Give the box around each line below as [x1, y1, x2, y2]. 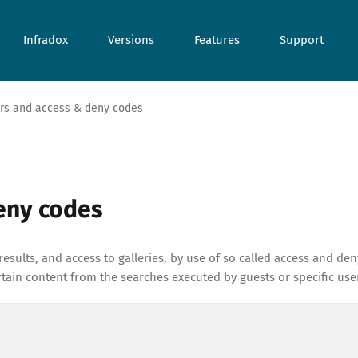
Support [280, 33, 324, 47]
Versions [108, 33, 154, 47]
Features [194, 33, 240, 47]
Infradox [23, 33, 68, 47]
